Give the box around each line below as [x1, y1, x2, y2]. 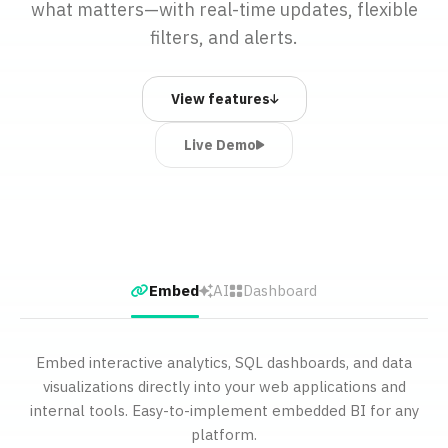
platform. [191, 425, 257, 444]
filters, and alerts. [150, 26, 298, 49]
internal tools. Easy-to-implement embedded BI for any [29, 401, 419, 420]
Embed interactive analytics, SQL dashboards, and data [36, 353, 412, 372]
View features [170, 90, 270, 108]
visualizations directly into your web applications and [42, 377, 406, 396]
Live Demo [184, 136, 256, 154]
